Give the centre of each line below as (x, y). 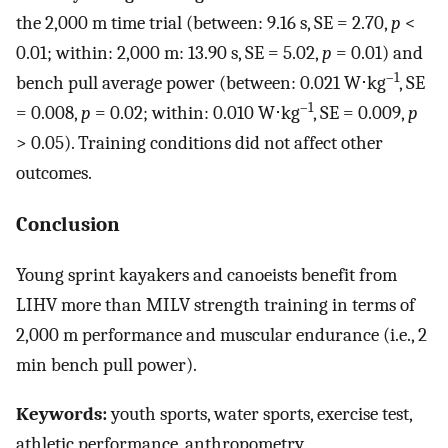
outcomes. (54, 172)
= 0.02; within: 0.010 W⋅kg (195, 112)
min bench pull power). (106, 365)
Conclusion (68, 224)
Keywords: (61, 414)
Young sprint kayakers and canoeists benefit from (206, 275)
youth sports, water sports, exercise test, (259, 414)
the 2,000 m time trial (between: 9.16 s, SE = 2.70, (203, 22)
